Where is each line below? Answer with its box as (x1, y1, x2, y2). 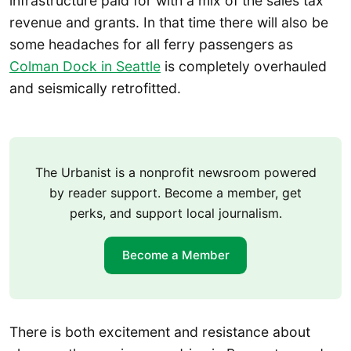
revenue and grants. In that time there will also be (9, 14, 328, 31)
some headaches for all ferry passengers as (9, 36, 293, 53)
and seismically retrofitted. (9, 80, 181, 97)
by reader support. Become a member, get (49, 184, 302, 201)
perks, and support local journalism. (69, 204, 282, 221)
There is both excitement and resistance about (9, 323, 310, 340)
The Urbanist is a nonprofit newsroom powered (34, 164, 317, 180)
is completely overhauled (161, 58, 327, 75)
